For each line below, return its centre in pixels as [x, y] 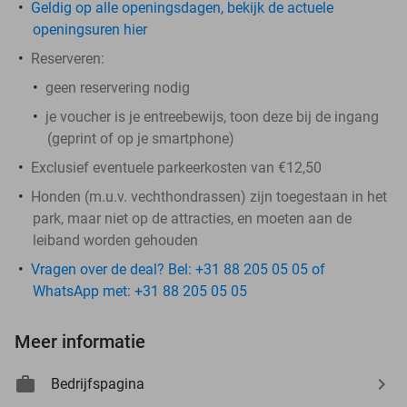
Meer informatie [80, 341]
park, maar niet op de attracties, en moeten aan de [192, 218]
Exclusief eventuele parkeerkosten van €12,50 [176, 167]
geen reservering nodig [118, 87]
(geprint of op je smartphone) [141, 138]
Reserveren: [68, 58]
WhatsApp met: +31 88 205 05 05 [140, 291]
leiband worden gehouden [115, 240]
